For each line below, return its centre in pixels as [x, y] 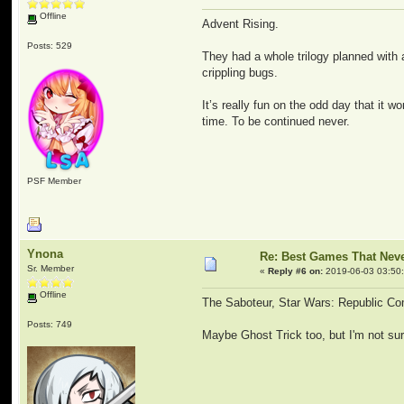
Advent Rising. [241, 24]
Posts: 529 [50, 45]
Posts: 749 [50, 324]
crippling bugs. [240, 73]
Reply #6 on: [296, 271]
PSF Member [55, 180]
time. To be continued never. [276, 122]
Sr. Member [51, 268]
